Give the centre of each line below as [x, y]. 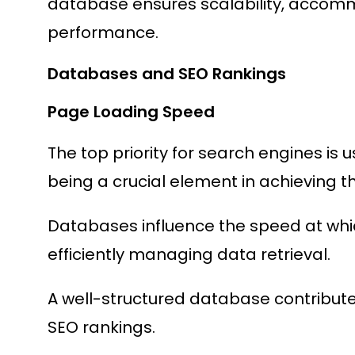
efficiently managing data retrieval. [189, 255]
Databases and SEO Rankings [167, 74]
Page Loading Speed [131, 112]
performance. [103, 33]
